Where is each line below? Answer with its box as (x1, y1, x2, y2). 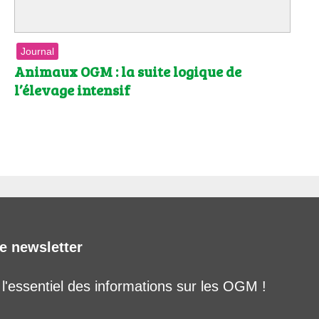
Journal (21, 45, 54, 57)
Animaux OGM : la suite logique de (14, 61, 241, 81)
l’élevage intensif (14, 79, 130, 100)
